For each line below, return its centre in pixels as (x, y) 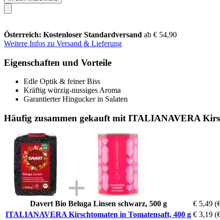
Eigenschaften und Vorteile (58, 62)
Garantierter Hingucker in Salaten (76, 99)
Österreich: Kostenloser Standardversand (74, 34)
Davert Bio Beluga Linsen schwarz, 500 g (98, 203)
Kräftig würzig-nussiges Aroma (72, 90)
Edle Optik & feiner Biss (62, 82)
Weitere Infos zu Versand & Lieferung (63, 43)
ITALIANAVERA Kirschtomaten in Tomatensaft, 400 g (98, 214)
